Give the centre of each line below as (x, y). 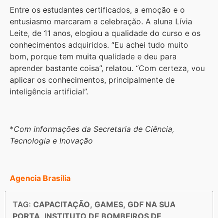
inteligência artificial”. (49, 92)
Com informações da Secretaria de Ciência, (94, 129)
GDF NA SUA (152, 204)
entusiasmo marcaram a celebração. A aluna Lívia (101, 22)
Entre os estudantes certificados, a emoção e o (97, 10)
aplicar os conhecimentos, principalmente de (92, 80)
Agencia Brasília (40, 178)
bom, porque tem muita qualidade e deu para (93, 57)
